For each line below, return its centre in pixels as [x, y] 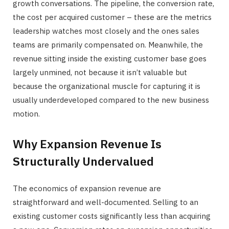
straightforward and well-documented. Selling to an [106, 202]
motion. [26, 114]
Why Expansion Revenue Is [87, 143]
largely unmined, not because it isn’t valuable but [100, 72]
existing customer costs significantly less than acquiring [112, 216]
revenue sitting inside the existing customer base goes [110, 59]
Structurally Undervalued [83, 161]
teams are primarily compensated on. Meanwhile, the [108, 45]
